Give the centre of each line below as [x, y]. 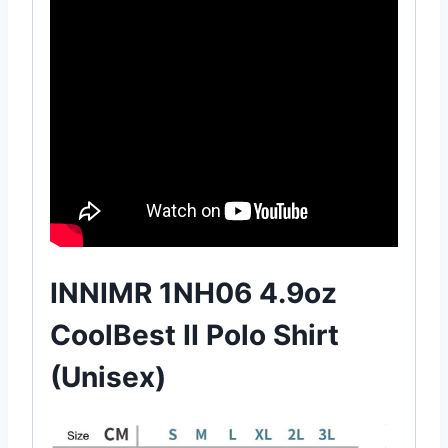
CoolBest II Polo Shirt [194, 334]
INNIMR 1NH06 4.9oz [193, 292]
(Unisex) [108, 376]
